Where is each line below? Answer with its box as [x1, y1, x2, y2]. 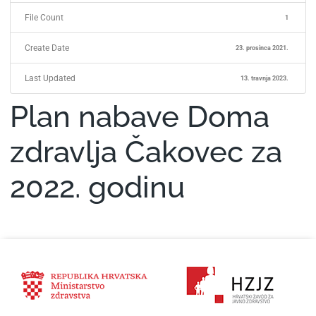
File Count [25, 13, 63, 23]
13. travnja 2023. [241, 74, 289, 82]
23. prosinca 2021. [236, 44, 289, 51]
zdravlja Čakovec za [10, 135, 282, 170]
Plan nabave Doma [10, 99, 269, 135]
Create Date [25, 43, 69, 54]
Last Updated [25, 73, 75, 84]
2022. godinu [10, 170, 185, 205]
